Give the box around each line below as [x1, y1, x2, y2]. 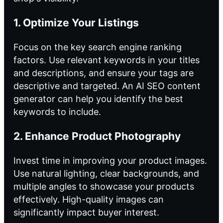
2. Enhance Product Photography [13, 130, 181, 143]
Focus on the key [13, 41, 88, 52]
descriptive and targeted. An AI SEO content [13, 80, 201, 91]
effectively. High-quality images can [13, 194, 164, 205]
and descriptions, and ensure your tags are [13, 67, 194, 78]
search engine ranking [88, 41, 182, 52]
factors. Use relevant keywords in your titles [13, 54, 200, 65]
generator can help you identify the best [13, 93, 183, 104]
